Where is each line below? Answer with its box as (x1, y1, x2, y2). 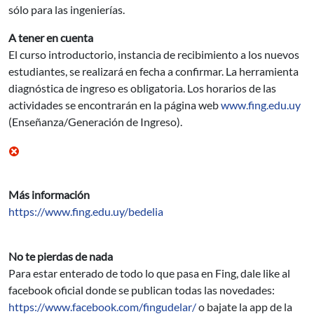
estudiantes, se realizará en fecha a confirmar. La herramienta (8, 64, 299, 78)
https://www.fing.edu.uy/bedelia (8, 205, 163, 218)
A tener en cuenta (8, 31, 93, 44)
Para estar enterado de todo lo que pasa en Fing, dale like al (8, 266, 290, 280)
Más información (8, 188, 90, 201)
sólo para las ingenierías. (8, 3, 125, 16)
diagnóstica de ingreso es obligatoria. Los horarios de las (8, 81, 276, 95)
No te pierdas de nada (8, 250, 113, 263)
